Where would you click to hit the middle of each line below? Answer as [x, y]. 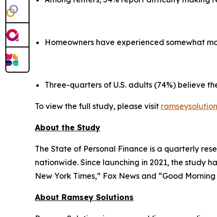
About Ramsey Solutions [84, 197]
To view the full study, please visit [98, 106]
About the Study [68, 127]
